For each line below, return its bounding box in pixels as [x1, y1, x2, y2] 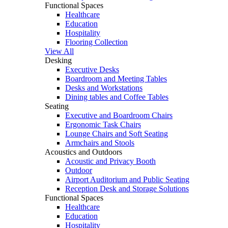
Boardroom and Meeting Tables [65, 74, 167, 83]
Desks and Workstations [65, 83, 142, 93]
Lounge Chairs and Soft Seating [65, 129, 168, 138]
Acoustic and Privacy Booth [65, 157, 156, 166]
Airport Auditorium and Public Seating [65, 175, 189, 184]
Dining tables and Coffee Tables [65, 93, 168, 102]
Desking [45, 56, 72, 65]
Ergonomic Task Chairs [65, 120, 141, 129]
